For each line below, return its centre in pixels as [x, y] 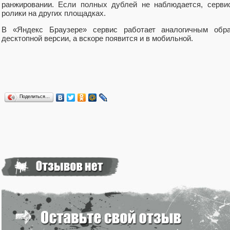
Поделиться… [35, 96]
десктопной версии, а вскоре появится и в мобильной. [97, 39]
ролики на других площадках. [54, 13]
